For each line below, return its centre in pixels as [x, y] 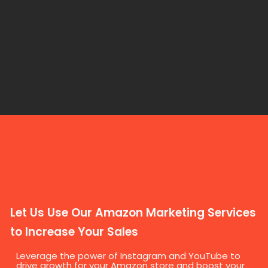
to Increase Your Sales [74, 232]
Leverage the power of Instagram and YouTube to [128, 256]
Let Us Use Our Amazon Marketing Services [133, 213]
